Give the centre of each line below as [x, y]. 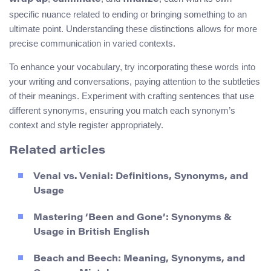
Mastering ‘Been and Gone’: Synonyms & [132, 218]
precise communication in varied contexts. [92, 44]
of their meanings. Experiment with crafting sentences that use [132, 96]
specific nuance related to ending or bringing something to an [128, 15]
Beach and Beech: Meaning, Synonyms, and [139, 259]
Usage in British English [91, 232]
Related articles [57, 151]
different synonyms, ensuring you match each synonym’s [122, 111]
